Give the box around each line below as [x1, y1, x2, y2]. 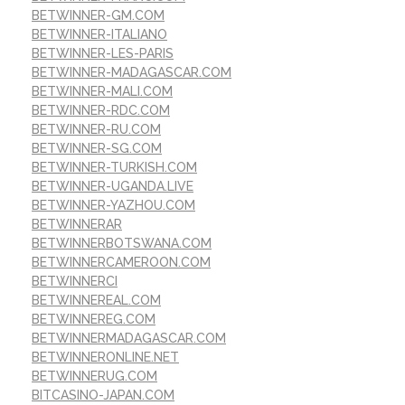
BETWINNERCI [32, 274, 118, 289]
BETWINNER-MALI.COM [32, 84, 173, 99]
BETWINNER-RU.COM [32, 122, 161, 137]
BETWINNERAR [32, 217, 122, 232]
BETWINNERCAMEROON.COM [32, 255, 211, 270]
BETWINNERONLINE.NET [32, 350, 179, 365]
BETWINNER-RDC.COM [32, 103, 170, 118]
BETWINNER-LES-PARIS [32, 46, 174, 61]
